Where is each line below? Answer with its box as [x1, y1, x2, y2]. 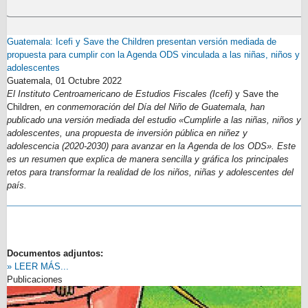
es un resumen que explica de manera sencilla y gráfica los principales [7, 154, 289, 164]
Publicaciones [7, 274, 63, 285]
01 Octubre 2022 [56, 76, 122, 86]
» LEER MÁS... [7, 261, 69, 272]
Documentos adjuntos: [7, 248, 103, 258]
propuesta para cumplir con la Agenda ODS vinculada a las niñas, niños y [7, 49, 300, 60]
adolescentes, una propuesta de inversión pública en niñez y [7, 128, 247, 138]
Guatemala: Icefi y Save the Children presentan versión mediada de [7, 36, 276, 47]
